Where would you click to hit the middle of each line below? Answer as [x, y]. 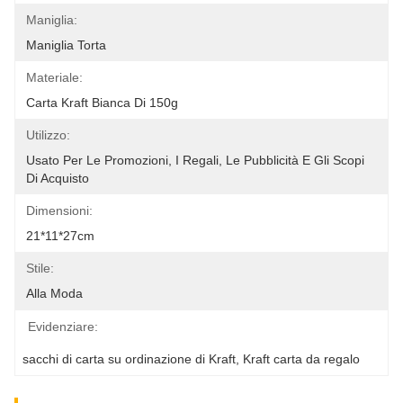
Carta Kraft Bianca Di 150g [102, 103]
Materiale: [54, 77]
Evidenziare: [63, 327]
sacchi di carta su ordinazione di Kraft [129, 359]
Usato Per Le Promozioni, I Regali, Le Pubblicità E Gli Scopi [195, 160]
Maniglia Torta [66, 45]
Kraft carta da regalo [301, 359]
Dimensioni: [59, 210]
